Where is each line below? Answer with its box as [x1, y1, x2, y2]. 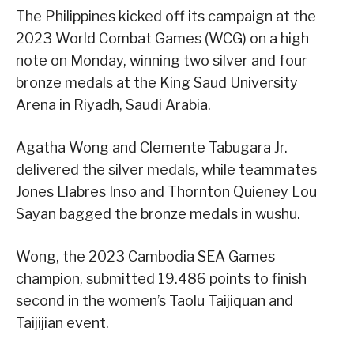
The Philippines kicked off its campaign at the [16, 8, 316, 25]
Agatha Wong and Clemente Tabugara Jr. [16, 139, 288, 156]
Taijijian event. [16, 314, 109, 332]
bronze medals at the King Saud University [16, 74, 298, 92]
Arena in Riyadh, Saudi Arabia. [16, 96, 211, 114]
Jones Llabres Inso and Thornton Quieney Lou [16, 183, 317, 201]
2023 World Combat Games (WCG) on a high [16, 30, 309, 47]
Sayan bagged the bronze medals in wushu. [16, 205, 300, 223]
